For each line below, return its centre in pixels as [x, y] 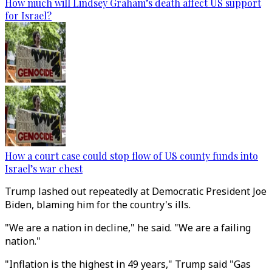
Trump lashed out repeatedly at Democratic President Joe [136, 191]
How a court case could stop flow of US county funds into [131, 156]
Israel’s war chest [44, 168]
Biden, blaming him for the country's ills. [98, 205]
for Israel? [28, 15]
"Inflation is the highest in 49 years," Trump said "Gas [128, 264]
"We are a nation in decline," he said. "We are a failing [128, 228]
